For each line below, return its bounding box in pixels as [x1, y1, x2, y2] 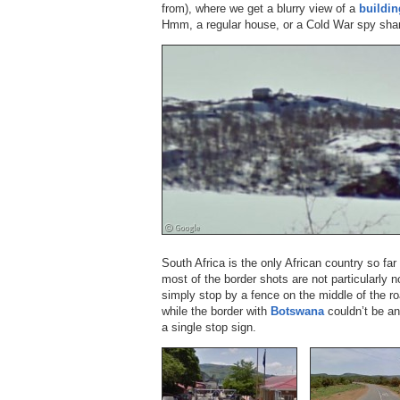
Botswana [271, 304, 324, 318]
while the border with [162, 304, 271, 318]
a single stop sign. [162, 320, 256, 334]
